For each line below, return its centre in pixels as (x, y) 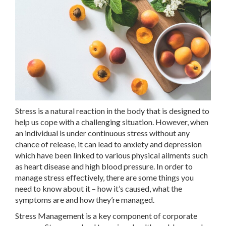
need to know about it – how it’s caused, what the (99, 188)
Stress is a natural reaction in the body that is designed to (112, 111)
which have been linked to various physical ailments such (111, 155)
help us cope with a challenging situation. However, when (112, 122)
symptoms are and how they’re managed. (85, 200)
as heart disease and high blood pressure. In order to (104, 166)
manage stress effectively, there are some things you (104, 177)
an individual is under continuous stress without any (102, 133)
